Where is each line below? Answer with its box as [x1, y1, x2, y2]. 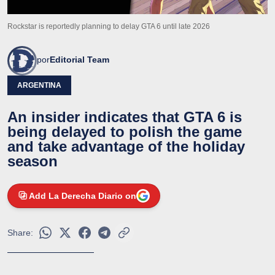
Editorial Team [50, 54, 109, 64]
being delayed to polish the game [7, 123, 242, 140]
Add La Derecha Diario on [29, 190, 136, 201]
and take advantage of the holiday [7, 137, 245, 155]
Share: [7, 227, 33, 238]
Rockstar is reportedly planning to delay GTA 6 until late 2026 [7, 21, 210, 31]
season [7, 152, 58, 169]
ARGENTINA [17, 80, 61, 90]
